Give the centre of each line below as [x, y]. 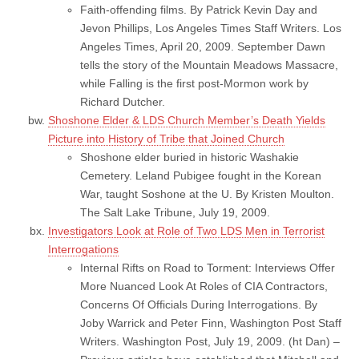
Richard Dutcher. [123, 101]
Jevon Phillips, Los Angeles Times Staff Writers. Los [211, 28]
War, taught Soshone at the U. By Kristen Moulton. [207, 194]
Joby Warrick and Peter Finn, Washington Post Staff [211, 323]
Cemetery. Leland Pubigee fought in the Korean [201, 175]
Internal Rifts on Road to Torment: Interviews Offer [208, 267]
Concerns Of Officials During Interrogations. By [199, 304]
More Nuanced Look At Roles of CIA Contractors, [204, 286]
